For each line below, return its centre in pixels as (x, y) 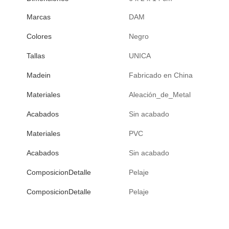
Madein (39, 75)
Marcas (39, 17)
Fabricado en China (161, 75)
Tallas (36, 55)
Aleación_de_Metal (160, 95)
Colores (39, 36)
